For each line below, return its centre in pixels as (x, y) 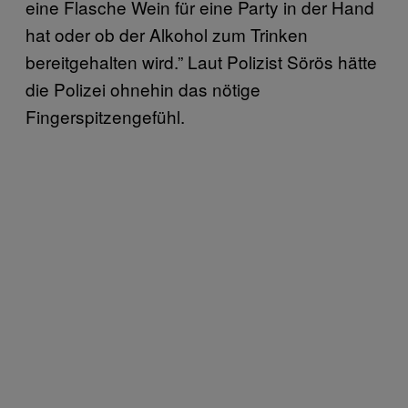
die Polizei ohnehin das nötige (143, 88)
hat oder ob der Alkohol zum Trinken (167, 34)
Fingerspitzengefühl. (105, 116)
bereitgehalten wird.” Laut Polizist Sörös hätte (201, 61)
